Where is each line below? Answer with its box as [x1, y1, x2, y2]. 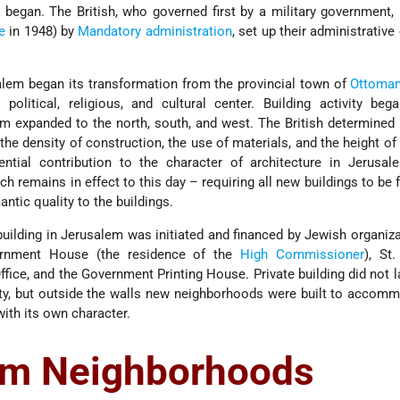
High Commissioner [240, 246, 365, 263]
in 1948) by [4, 23, 79, 40]
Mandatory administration [78, 23, 232, 40]
